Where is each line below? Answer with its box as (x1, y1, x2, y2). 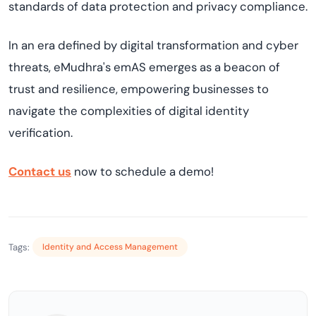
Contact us (8, 164, 71, 179)
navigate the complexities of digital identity (8, 103, 249, 119)
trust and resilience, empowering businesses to (8, 81, 269, 97)
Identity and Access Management (42, 241, 178, 253)
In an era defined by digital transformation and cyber (8, 37, 298, 53)
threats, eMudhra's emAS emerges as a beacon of (8, 59, 280, 75)
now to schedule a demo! (71, 164, 214, 179)
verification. (8, 125, 73, 140)
